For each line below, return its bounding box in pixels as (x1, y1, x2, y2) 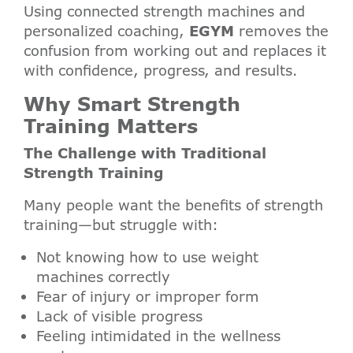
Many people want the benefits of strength (24, 195, 323, 215)
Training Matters (24, 113, 198, 139)
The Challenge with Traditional (24, 143, 266, 163)
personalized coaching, (24, 21, 189, 41)
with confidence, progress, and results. (24, 61, 298, 80)
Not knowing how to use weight (36, 247, 258, 267)
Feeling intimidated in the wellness (36, 326, 281, 346)
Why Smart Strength (24, 91, 240, 117)
